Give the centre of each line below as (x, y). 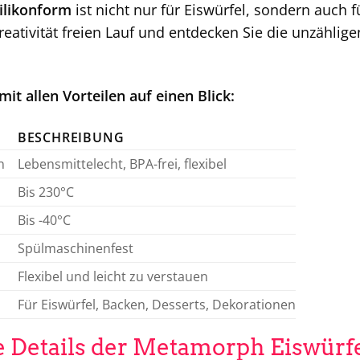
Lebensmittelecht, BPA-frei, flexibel (122, 164)
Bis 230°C (45, 192)
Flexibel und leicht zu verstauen (112, 276)
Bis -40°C (44, 220)
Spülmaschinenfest (75, 248)
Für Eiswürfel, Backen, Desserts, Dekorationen (156, 304)
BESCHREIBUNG (71, 137)
